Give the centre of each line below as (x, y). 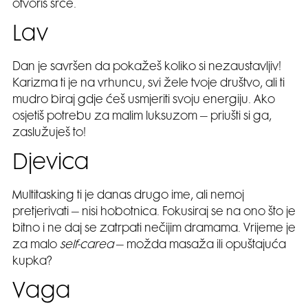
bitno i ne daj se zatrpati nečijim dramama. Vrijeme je (154, 229)
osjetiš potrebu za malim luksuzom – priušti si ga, (142, 117)
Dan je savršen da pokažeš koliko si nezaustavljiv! (147, 67)
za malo (36, 245)
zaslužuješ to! (49, 133)
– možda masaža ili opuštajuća (200, 245)
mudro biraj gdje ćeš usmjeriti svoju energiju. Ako (144, 100)
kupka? (32, 262)
